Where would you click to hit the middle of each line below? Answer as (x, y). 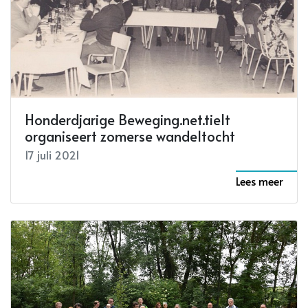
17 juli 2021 (52, 155)
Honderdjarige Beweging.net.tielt (128, 120)
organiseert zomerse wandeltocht (130, 136)
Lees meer (260, 181)
